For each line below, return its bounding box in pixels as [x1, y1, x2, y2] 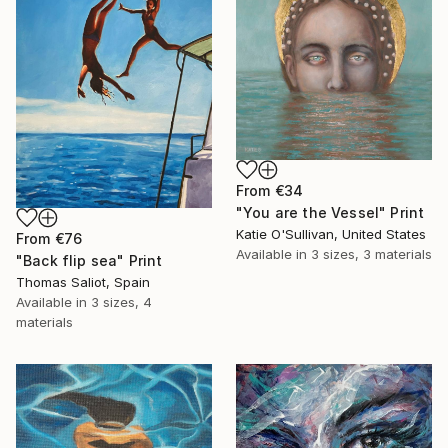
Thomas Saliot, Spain [16, 273, 150, 290]
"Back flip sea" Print [16, 251, 163, 269]
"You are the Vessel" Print [236, 204, 425, 222]
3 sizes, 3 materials [311, 246, 432, 263]
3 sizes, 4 [91, 293, 152, 310]
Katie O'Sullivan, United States [236, 226, 426, 243]
